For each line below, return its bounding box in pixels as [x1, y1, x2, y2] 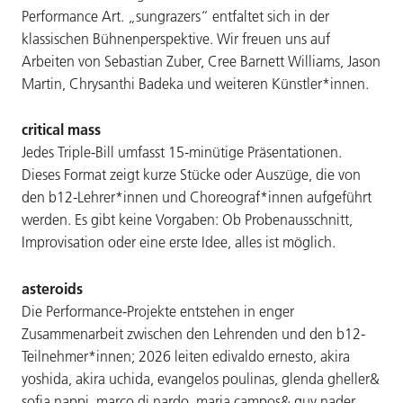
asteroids [22, 278, 83, 298]
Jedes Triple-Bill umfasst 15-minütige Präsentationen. [22, 143, 342, 162]
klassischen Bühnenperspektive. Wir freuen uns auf [22, 29, 330, 48]
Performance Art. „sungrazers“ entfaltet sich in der [22, 6, 329, 25]
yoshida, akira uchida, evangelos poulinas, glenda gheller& [22, 369, 380, 388]
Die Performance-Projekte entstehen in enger [22, 301, 294, 320]
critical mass [22, 120, 101, 139]
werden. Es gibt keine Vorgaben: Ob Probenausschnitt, [22, 210, 353, 229]
